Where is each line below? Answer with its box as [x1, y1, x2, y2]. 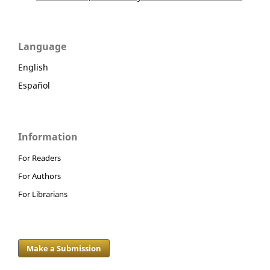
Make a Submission [27, 243, 102, 254]
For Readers [18, 152, 61, 164]
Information [18, 130, 78, 144]
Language [18, 40, 66, 54]
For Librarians [18, 189, 67, 200]
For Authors [18, 171, 61, 182]
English [18, 61, 48, 74]
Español [18, 80, 50, 92]
